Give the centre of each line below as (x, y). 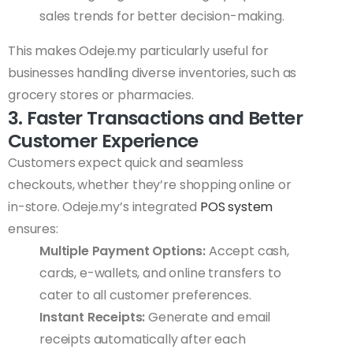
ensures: (33, 229)
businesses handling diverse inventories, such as (152, 73)
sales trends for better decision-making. (162, 17)
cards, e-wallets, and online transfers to (160, 273)
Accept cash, (247, 251)
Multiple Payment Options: (123, 251)
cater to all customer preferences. (145, 295)
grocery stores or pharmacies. (101, 95)
